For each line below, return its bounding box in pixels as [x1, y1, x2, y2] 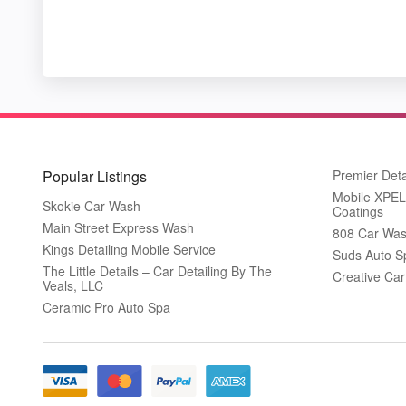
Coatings [333, 201, 383, 220]
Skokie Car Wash [43, 196, 140, 215]
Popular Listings [43, 165, 147, 187]
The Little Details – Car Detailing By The [43, 261, 272, 280]
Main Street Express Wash [43, 217, 194, 237]
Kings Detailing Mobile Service [43, 239, 216, 258]
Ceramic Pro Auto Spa [43, 297, 170, 316]
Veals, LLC [43, 275, 103, 295]
